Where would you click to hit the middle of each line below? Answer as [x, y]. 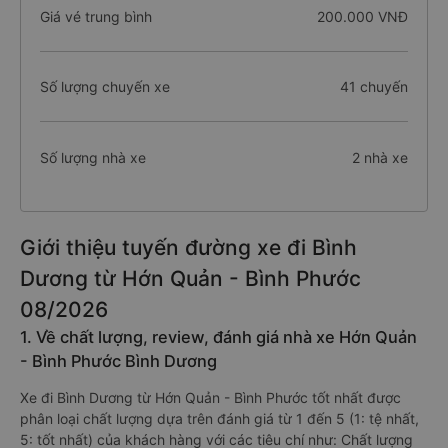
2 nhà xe [379, 157]
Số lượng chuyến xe [105, 86]
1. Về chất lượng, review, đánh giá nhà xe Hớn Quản [218, 337]
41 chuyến [373, 86]
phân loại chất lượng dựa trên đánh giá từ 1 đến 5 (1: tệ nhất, [219, 418]
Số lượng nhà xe [93, 157]
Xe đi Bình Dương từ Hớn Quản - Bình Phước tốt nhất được [210, 397]
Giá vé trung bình [96, 16]
